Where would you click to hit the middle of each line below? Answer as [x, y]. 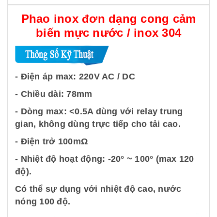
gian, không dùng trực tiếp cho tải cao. [98, 124]
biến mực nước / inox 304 [108, 33]
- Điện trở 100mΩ [51, 141]
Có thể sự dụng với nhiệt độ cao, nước [98, 189]
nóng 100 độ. [43, 201]
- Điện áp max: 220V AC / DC [75, 77]
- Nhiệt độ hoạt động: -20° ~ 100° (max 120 [105, 159]
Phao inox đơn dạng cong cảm [108, 19]
